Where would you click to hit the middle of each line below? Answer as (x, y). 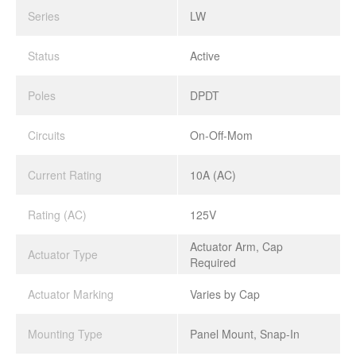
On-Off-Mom (221, 135)
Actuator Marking (71, 294)
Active (205, 56)
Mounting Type (65, 334)
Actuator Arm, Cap (236, 246)
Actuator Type (63, 254)
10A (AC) (213, 175)
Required (213, 262)
